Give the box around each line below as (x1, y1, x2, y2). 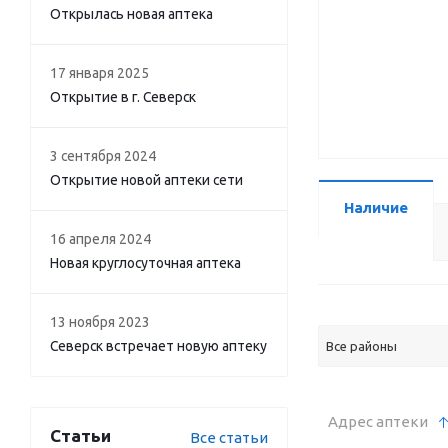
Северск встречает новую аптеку (50, 338, 267, 354)
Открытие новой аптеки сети (50, 172, 243, 188)
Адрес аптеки (328, 413, 428, 430)
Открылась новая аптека (50, 6, 213, 22)
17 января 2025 (50, 65, 149, 81)
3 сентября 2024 (50, 148, 156, 164)
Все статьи (190, 429, 268, 446)
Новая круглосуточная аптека (50, 255, 241, 271)
